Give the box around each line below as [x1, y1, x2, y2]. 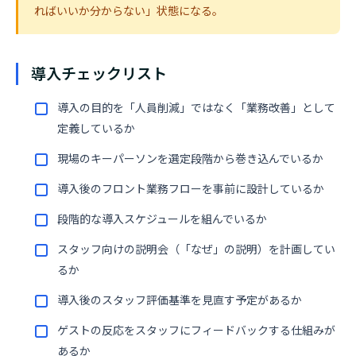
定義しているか [57, 122, 135, 136]
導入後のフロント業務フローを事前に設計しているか [57, 182, 324, 196]
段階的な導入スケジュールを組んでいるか [57, 212, 267, 226]
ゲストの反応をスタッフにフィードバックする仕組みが [57, 323, 335, 338]
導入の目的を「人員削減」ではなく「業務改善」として [57, 101, 335, 115]
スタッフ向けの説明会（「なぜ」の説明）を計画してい [57, 242, 335, 257]
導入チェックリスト [31, 64, 167, 83]
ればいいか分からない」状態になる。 [34, 4, 223, 18]
